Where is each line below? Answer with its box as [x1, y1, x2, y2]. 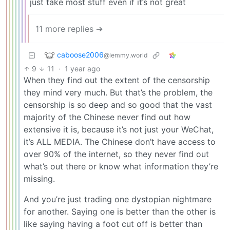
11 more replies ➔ [35, 23, 103, 34]
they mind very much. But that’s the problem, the [24, 87, 213, 98]
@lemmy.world [104, 51, 148, 59]
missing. [24, 173, 55, 184]
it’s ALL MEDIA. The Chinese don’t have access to [24, 136, 216, 147]
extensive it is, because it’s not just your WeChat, [24, 124, 214, 135]
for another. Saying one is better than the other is [24, 206, 216, 217]
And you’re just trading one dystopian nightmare [24, 194, 212, 204]
